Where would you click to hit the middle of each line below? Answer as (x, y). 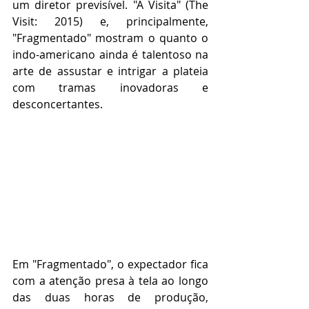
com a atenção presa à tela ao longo (110, 280)
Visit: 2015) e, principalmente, (110, 21)
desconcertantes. (58, 104)
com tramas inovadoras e (110, 87)
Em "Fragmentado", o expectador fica (110, 264)
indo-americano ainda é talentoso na (110, 54)
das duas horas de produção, (110, 297)
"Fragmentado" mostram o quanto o (110, 38)
